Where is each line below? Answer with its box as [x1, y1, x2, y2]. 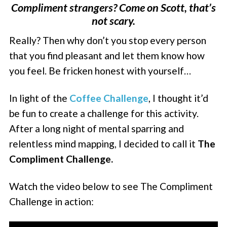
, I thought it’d [148, 92, 209, 104]
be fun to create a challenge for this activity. [9, 107, 199, 119]
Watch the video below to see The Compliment [9, 180, 213, 193]
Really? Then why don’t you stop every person [9, 34, 207, 46]
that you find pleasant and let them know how [9, 49, 205, 61]
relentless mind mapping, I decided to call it [9, 137, 198, 149]
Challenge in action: [9, 196, 94, 208]
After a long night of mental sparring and [9, 122, 184, 134]
